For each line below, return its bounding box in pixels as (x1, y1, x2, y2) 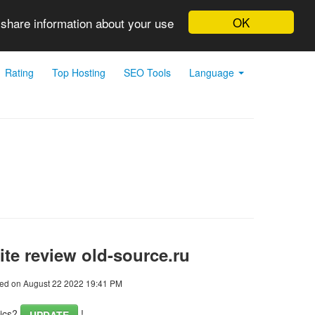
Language (189, 65, 237, 79)
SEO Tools (124, 65, 171, 79)
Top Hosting (52, 65, 105, 79)
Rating (5, 65, 34, 79)
